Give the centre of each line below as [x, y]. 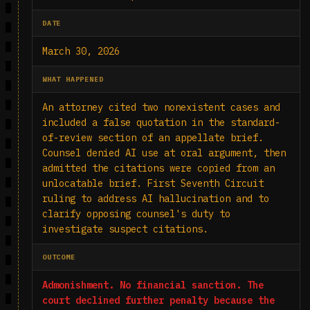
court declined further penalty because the [158, 300]
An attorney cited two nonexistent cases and [161, 107]
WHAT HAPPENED [73, 79]
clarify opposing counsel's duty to [136, 214]
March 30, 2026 [81, 51]
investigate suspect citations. [125, 229]
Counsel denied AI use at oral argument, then [164, 153]
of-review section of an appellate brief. [153, 138]
